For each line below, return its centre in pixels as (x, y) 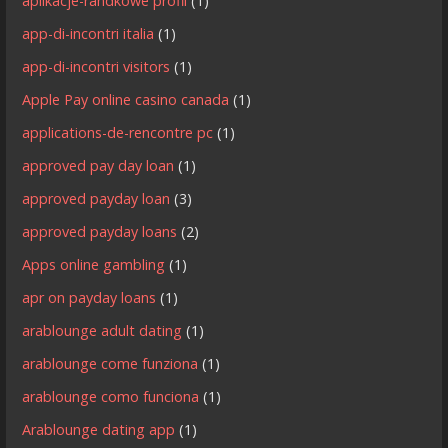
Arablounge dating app (99, 429)
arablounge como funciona (111, 396)
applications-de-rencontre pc (118, 132)
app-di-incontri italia (88, 33)
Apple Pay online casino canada (126, 99)
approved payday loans (100, 231)
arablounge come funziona (110, 363)
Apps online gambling (94, 264)
